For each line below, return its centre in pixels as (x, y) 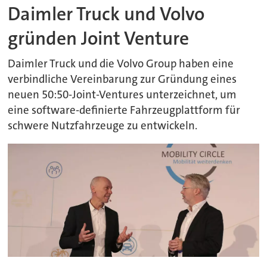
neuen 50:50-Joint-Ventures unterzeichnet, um (122, 94)
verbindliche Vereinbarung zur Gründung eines (122, 79)
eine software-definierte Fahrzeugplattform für (124, 110)
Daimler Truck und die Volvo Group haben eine (121, 63)
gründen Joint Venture (99, 39)
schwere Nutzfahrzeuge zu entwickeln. (103, 125)
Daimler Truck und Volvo (106, 14)
